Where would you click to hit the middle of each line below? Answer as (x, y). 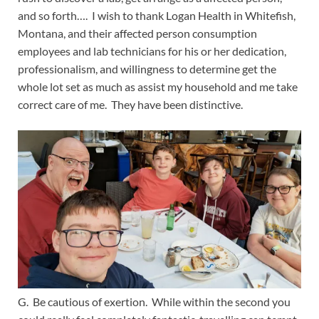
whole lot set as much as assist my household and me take (158, 86)
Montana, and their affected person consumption (137, 33)
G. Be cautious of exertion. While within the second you (154, 302)
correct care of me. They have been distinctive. (130, 104)
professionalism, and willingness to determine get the (147, 68)
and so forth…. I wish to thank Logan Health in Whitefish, (157, 15)
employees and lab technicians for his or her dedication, (152, 51)
